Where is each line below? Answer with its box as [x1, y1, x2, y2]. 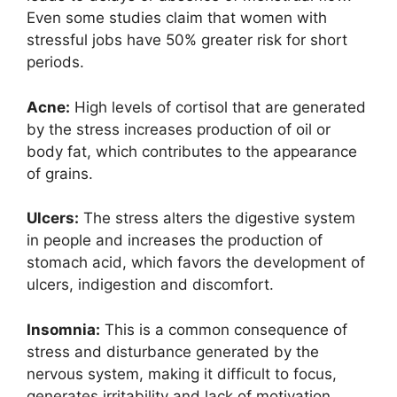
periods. [27, 53, 84, 72]
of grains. [27, 164, 93, 183]
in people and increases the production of [27, 231, 323, 250]
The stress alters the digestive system [79, 209, 355, 228]
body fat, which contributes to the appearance [27, 142, 357, 160]
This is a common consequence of [100, 320, 347, 339]
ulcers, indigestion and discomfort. [27, 276, 274, 294]
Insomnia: [27, 320, 100, 339]
